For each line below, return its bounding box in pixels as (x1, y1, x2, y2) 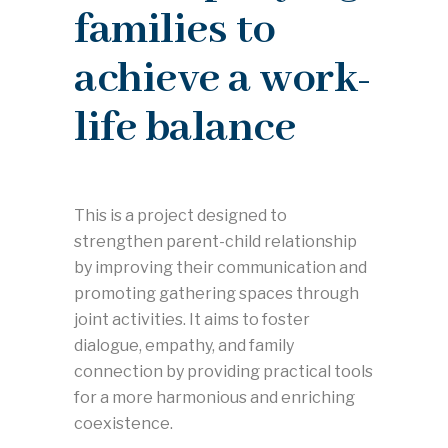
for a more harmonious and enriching (74, 388, 355, 407)
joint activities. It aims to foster (74, 310, 310, 329)
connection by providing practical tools (74, 362, 373, 381)
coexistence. (74, 414, 173, 433)
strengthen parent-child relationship (74, 232, 357, 251)
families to (74, 3, 276, 58)
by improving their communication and (74, 258, 367, 277)
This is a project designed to (74, 206, 287, 225)
